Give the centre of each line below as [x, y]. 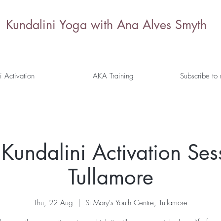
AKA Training [113, 76]
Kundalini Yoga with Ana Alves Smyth [108, 25]
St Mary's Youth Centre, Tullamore [136, 203]
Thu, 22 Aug [53, 203]
